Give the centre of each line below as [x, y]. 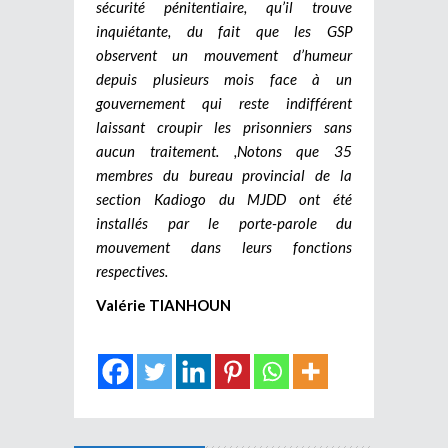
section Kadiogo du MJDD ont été [224, 198]
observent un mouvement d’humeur [224, 54]
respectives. [132, 270]
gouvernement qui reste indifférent [224, 102]
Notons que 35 [294, 150]
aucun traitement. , [166, 150]
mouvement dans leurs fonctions [224, 246]
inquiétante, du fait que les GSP [224, 30]
